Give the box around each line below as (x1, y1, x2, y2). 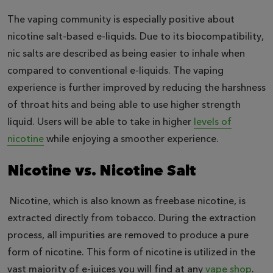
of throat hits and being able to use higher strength (7, 98, 241, 112)
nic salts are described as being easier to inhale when (7, 47, 245, 61)
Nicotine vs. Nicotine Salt (7, 161, 196, 182)
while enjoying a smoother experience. (44, 132, 219, 146)
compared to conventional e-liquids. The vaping (7, 64, 224, 78)
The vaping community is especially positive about (7, 13, 235, 27)
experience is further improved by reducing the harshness (7, 81, 266, 95)
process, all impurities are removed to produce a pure (7, 229, 249, 243)
